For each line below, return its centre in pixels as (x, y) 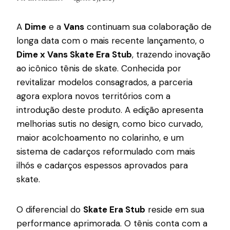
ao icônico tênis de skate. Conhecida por (99, 69)
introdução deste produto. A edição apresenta (110, 110)
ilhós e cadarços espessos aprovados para (102, 166)
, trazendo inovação (171, 55)
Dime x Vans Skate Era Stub (74, 55)
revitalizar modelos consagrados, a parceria (104, 82)
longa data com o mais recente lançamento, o (110, 41)
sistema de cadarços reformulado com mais (106, 152)
